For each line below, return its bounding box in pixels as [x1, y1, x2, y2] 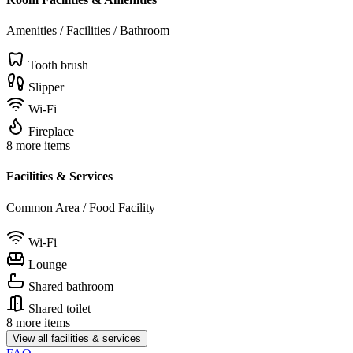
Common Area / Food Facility [6, 200, 155, 214]
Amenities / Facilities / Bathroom [6, 24, 169, 37]
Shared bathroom [28, 279, 113, 293]
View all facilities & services [13, 332, 141, 344]
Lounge [28, 257, 67, 271]
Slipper [28, 80, 64, 94]
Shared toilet [28, 301, 91, 315]
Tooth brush [28, 58, 88, 72]
